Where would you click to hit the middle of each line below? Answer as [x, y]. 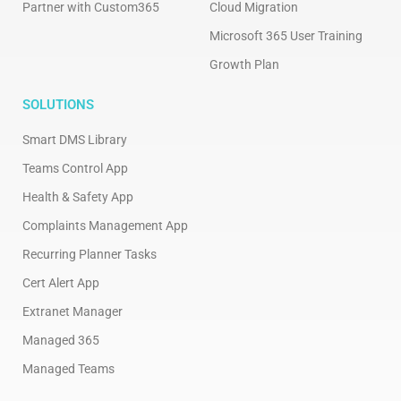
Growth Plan [244, 64]
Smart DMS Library [75, 140]
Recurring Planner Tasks [90, 254]
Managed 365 [61, 340]
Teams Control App [75, 168]
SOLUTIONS [58, 105]
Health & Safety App [78, 197]
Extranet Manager [73, 311]
